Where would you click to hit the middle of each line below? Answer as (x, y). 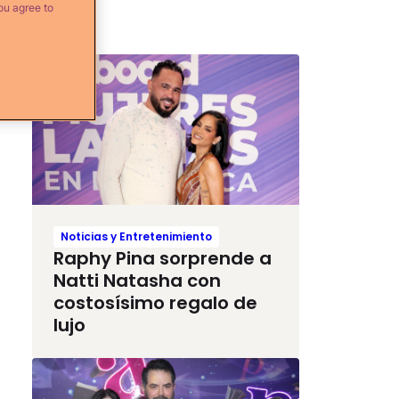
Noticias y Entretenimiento (136, 236)
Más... (63, 41)
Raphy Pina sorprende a (163, 258)
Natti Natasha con (137, 280)
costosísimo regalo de (155, 302)
